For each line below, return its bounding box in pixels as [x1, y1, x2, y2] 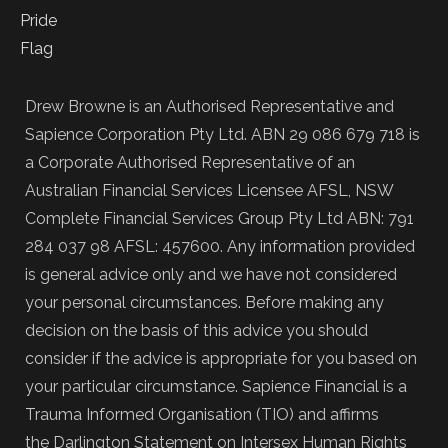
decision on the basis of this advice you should [25, 321, 368, 340]
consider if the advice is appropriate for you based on [25, 349, 417, 368]
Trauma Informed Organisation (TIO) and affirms [25, 405, 379, 424]
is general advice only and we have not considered [25, 265, 397, 284]
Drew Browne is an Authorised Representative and [25, 97, 394, 116]
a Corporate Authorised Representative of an [25, 153, 355, 172]
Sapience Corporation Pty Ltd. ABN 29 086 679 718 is [25, 125, 420, 144]
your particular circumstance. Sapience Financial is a [25, 377, 407, 396]
